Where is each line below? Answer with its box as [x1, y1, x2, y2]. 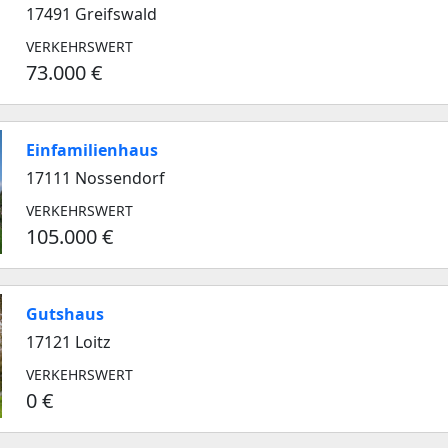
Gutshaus [26, 303, 104, 325]
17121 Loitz [26, 331, 111, 353]
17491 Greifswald [26, 3, 157, 25]
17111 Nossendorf [26, 167, 165, 189]
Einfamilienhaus [26, 139, 158, 161]
